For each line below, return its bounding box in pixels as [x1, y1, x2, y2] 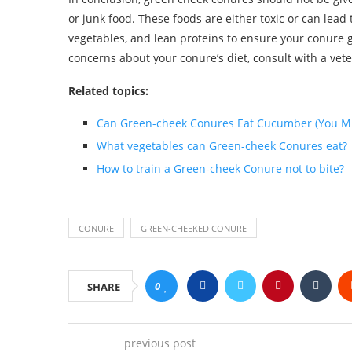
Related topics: [68, 83, 148, 99]
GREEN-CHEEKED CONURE [141, 222, 247, 235]
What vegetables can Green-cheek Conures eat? [97, 138, 347, 154]
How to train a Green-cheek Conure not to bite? [97, 161, 344, 177]
